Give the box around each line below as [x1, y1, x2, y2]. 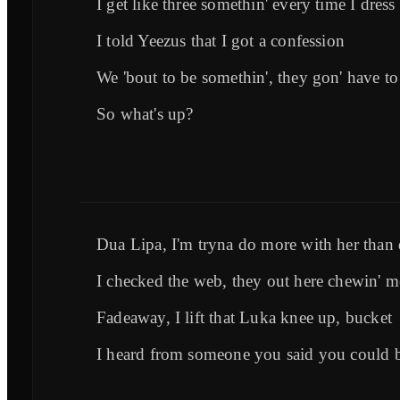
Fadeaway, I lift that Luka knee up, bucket [96, 307, 392, 327]
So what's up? [96, 104, 194, 123]
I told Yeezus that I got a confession [96, 30, 346, 50]
